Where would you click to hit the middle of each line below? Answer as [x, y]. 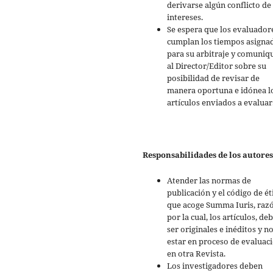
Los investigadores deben [215, 266]
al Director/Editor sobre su [217, 66]
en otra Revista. [196, 254]
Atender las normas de [209, 181]
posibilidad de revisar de [213, 78]
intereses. [185, 17]
